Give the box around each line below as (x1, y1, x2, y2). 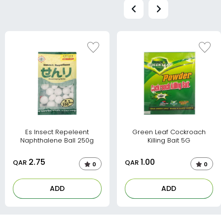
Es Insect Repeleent (25, 127, 89, 137)
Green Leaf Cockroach (132, 127, 206, 137)
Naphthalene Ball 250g (20, 135, 94, 145)
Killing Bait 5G (147, 135, 190, 145)
